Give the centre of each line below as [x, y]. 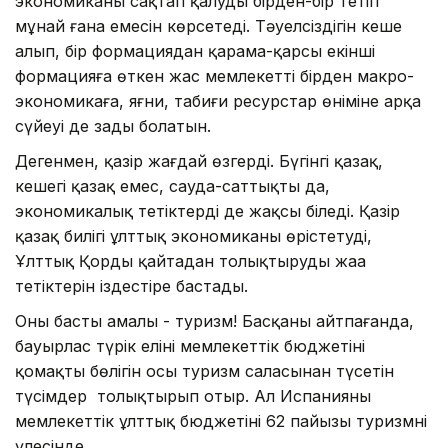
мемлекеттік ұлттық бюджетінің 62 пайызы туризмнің [221, 420]
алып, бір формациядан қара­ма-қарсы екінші [195, 50]
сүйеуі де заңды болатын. [113, 125]
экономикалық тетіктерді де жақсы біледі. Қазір [207, 210]
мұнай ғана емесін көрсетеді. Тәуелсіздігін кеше [208, 25]
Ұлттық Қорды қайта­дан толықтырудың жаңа [190, 260]
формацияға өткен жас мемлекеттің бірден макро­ [214, 75]
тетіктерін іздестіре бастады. [131, 285]
